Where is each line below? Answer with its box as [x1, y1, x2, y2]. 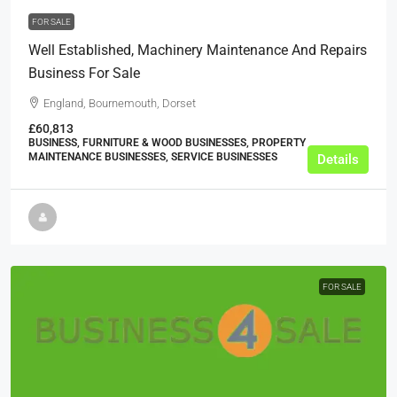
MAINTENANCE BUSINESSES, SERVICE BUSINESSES [28, 151, 277, 163]
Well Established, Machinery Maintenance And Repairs [28, 42, 367, 58]
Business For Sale [28, 65, 140, 82]
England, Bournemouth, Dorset [43, 97, 196, 110]
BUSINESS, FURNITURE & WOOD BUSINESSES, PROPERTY [28, 136, 306, 149]
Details [317, 152, 359, 167]
